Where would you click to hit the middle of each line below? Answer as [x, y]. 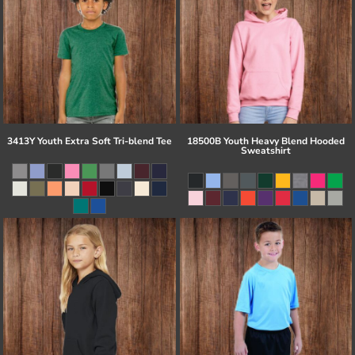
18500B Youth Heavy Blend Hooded [265, 141]
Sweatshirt [265, 150]
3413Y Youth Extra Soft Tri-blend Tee [89, 141]
